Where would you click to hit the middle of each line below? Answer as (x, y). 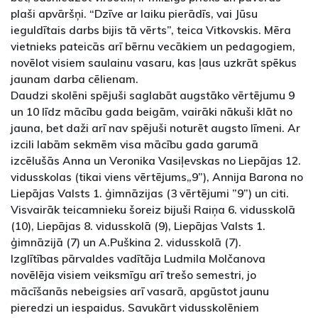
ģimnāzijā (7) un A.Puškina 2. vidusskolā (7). (126, 242)
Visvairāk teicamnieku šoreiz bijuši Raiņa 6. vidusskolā (153, 210)
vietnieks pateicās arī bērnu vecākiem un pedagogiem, (153, 46)
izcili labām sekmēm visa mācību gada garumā (135, 144)
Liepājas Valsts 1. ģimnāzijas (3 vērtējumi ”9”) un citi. (150, 193)
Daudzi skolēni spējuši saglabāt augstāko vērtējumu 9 (153, 95)
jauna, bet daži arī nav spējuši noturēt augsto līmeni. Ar (155, 128)
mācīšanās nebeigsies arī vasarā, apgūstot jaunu (140, 291)
